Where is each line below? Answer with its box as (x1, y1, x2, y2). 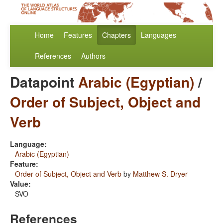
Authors (81, 51, 106, 61)
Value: (10, 179, 31, 189)
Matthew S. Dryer (133, 169, 188, 179)
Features (64, 30, 92, 40)
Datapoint (10, 72, 78, 93)
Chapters (102, 30, 131, 40)
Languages (141, 30, 176, 40)
